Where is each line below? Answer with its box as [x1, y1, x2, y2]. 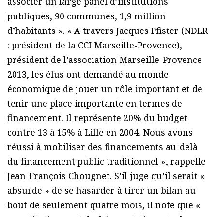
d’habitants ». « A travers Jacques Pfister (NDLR [7, 25, 208, 37]
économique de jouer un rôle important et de [7, 83, 202, 95]
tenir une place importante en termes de [7, 97, 182, 109]
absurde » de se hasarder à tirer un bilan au [7, 185, 196, 197]
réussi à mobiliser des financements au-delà [7, 141, 198, 153]
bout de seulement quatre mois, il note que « [7, 199, 200, 211]
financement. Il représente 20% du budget [7, 112, 187, 124]
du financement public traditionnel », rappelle [7, 155, 206, 168]
